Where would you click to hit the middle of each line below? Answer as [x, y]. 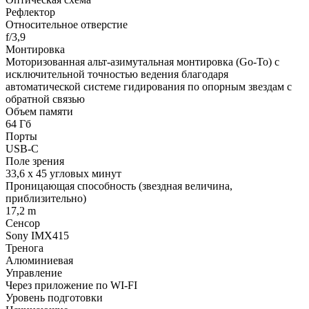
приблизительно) [46, 198]
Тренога [24, 248]
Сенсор [23, 223]
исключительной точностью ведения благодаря [117, 74]
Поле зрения [35, 161]
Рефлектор [30, 12]
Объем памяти [39, 111]
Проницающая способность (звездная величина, [119, 186]
